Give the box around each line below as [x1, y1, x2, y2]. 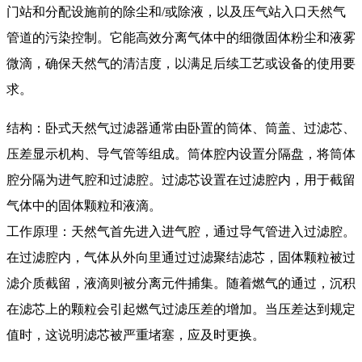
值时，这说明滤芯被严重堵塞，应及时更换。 [6, 328, 265, 343]
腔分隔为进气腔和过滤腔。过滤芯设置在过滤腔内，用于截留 [6, 173, 356, 187]
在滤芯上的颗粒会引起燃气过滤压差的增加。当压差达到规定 [6, 302, 356, 317]
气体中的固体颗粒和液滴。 [6, 199, 162, 213]
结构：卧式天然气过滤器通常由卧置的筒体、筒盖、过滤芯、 [6, 121, 356, 136]
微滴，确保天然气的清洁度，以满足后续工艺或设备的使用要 [6, 57, 356, 71]
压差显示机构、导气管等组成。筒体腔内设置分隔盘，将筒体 [6, 147, 356, 162]
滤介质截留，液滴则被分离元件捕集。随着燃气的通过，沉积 [6, 276, 356, 291]
